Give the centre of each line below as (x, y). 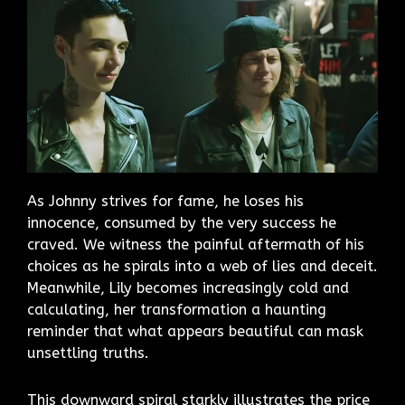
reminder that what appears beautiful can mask (195, 332)
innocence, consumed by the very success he (182, 223)
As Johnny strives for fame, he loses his (165, 202)
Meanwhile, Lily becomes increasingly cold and (188, 288)
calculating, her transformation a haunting (177, 310)
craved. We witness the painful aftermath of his (196, 245)
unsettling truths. (88, 353)
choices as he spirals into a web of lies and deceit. (202, 267)
